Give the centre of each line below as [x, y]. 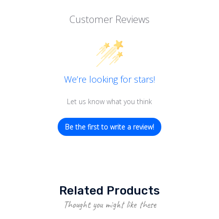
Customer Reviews [109, 19]
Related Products [109, 191]
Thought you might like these [109, 205]
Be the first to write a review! [109, 127]
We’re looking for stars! [109, 79]
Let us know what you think [109, 101]
